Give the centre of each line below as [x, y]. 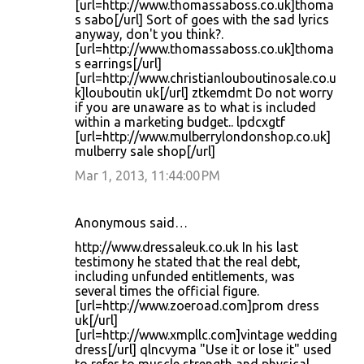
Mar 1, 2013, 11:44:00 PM [147, 175]
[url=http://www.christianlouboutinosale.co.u [206, 78]
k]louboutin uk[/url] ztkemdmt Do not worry [204, 93]
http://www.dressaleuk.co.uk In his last [186, 247]
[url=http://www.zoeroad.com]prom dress [197, 305]
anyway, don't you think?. [149, 34]
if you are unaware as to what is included [195, 107]
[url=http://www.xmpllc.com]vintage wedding [206, 335]
